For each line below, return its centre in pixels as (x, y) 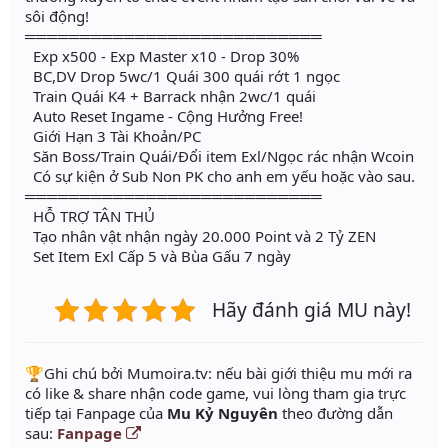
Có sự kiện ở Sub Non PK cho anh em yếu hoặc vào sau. (220, 176)
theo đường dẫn (335, 413)
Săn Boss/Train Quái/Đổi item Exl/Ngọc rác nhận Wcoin (219, 156)
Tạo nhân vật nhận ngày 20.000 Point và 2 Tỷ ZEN (200, 236)
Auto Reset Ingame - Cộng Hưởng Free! (164, 116)
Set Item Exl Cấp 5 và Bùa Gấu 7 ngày (158, 256)
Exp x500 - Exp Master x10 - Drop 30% (162, 56)
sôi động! (57, 16)
